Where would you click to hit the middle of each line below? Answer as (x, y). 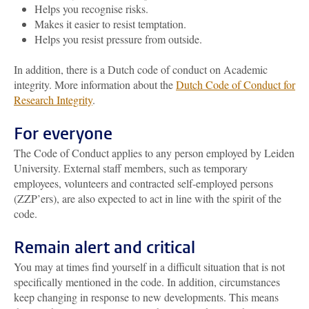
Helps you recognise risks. (91, 9)
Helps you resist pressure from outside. (118, 39)
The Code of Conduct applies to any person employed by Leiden (154, 153)
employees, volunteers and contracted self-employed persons (143, 183)
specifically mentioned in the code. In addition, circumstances (147, 282)
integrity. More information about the (95, 84)
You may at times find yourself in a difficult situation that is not (149, 267)
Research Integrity (53, 100)
